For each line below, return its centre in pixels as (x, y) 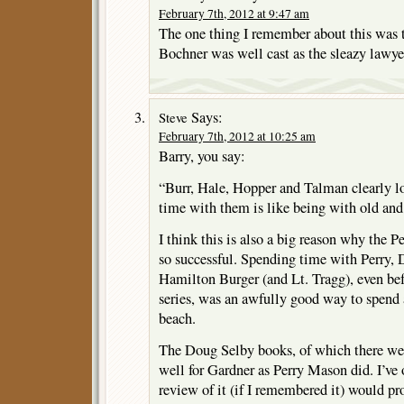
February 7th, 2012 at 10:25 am (237, 136)
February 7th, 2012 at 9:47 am (234, 13)
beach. (177, 318)
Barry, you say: (202, 156)
